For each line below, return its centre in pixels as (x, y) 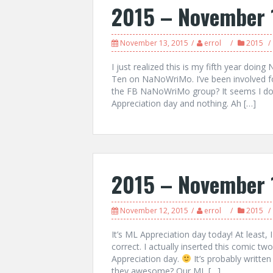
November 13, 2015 (154, 43)
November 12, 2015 (154, 211)
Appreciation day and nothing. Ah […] (184, 103)
